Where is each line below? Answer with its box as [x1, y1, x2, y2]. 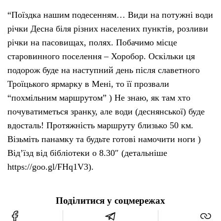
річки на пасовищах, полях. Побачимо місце [7, 37, 177, 47]
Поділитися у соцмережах [56, 195, 165, 206]
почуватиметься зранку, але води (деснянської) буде [7, 106, 205, 116]
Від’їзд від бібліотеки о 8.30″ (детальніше [7, 147, 167, 158]
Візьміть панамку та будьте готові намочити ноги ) [7, 134, 201, 144]
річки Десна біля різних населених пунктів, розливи [7, 23, 208, 34]
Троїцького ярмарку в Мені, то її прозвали [7, 78, 169, 89]
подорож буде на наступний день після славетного [7, 65, 200, 75]
